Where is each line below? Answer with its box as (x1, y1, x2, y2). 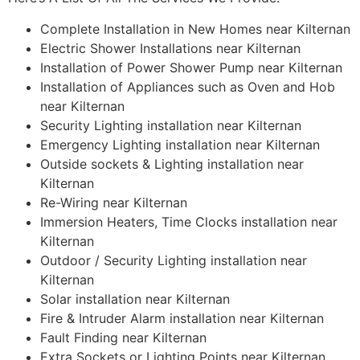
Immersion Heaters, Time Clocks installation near (40, 213, 337, 230)
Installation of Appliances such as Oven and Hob (40, 78, 335, 95)
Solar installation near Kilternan (40, 290, 230, 307)
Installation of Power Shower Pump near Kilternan (40, 59, 342, 76)
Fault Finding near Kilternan (40, 329, 207, 346)
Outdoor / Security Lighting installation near (40, 252, 307, 268)
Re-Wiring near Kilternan (40, 194, 187, 211)
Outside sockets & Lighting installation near (40, 155, 304, 172)
